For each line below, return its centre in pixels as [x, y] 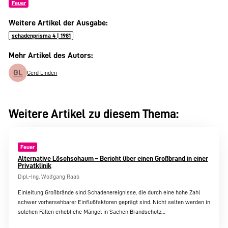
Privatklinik [34, 166]
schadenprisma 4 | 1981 [41, 36]
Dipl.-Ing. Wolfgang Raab [48, 176]
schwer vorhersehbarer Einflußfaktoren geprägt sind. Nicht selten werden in [114, 202]
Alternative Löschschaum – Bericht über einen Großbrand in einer [113, 159]
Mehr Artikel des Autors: [51, 55]
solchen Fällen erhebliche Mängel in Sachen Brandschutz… [91, 211]
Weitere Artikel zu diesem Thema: [94, 114]
